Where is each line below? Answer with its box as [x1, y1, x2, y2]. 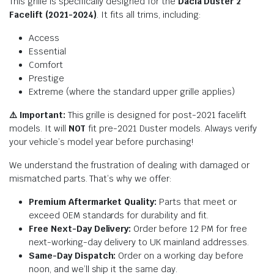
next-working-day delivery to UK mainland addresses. [29, 236, 249, 248]
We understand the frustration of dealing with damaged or [9, 159, 250, 171]
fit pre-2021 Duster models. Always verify [86, 122, 257, 134]
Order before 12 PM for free [131, 223, 247, 234]
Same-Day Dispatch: [29, 250, 116, 261]
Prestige [29, 72, 64, 84]
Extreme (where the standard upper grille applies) [29, 86, 235, 97]
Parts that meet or [157, 196, 237, 207]
